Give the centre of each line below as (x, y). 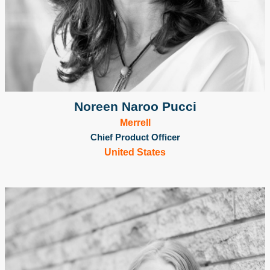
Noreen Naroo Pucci (135, 106)
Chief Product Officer (135, 137)
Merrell (135, 122)
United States (135, 152)
